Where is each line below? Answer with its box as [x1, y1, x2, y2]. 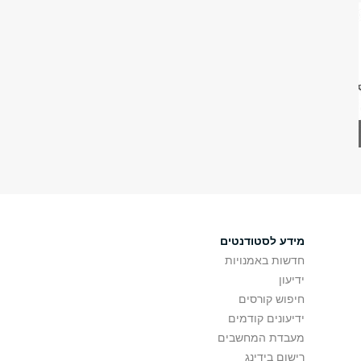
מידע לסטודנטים [220, 234, 305, 247]
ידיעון [279, 273, 305, 286]
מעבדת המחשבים [218, 331, 305, 344]
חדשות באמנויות [225, 254, 305, 267]
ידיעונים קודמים [228, 312, 305, 325]
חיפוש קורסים [239, 293, 305, 305]
